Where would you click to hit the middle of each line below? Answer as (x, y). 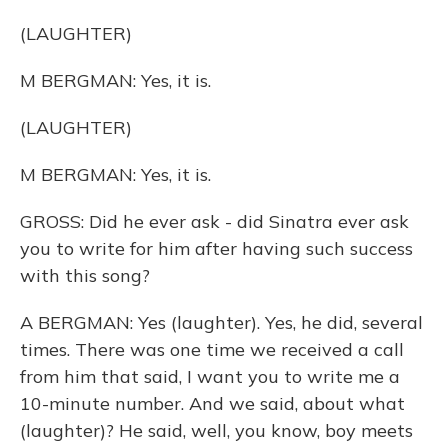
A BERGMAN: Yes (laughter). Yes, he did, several (221, 322)
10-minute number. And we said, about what (212, 403)
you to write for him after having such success (216, 248)
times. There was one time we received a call (212, 349)
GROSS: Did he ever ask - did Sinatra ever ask (214, 221)
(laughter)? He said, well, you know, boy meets (216, 430)
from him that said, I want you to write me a (210, 376)
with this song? (85, 275)
